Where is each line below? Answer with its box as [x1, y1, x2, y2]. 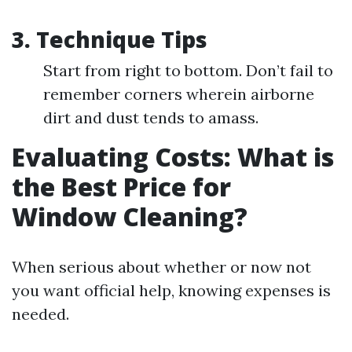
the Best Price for [12, 170, 231, 203]
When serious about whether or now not [12, 257, 311, 277]
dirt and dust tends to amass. [43, 108, 258, 127]
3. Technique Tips [12, 24, 207, 54]
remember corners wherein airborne [43, 84, 314, 104]
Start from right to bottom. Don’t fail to [43, 60, 333, 80]
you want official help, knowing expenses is [12, 280, 331, 300]
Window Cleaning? [12, 200, 247, 233]
